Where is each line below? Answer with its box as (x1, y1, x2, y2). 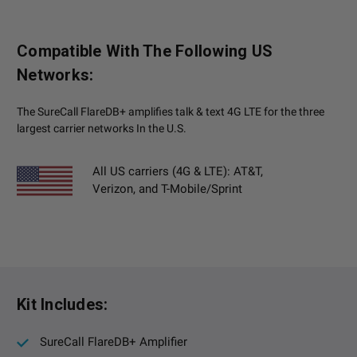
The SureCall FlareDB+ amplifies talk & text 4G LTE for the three (17, 105, 324, 119)
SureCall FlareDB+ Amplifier (40, 335, 187, 350)
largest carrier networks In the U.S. (17, 122, 186, 135)
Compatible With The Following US (17, 41, 273, 61)
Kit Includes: (17, 295, 108, 315)
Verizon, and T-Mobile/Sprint (92, 182, 242, 197)
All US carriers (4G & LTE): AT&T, (92, 164, 263, 179)
